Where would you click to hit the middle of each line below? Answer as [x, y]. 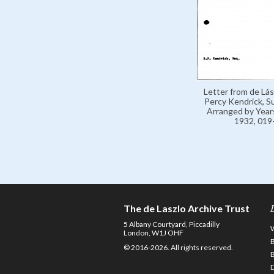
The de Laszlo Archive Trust [187, 208]
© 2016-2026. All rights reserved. [178, 247]
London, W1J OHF [154, 233]
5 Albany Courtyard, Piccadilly [172, 224]
